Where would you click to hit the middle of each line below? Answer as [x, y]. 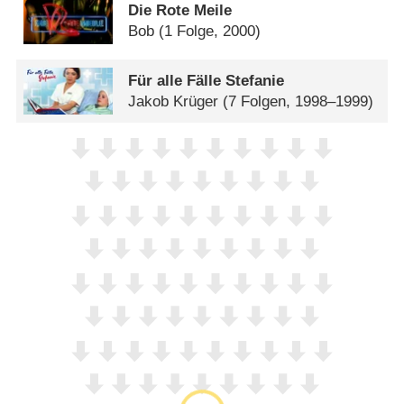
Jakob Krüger [174, 102]
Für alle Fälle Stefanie [207, 81]
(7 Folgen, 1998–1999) [298, 102]
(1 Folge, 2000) [210, 31]
